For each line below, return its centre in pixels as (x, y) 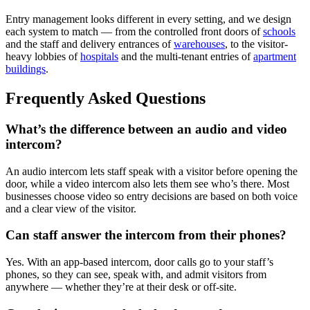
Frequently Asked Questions (106, 98)
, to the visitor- (256, 44)
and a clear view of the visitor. (71, 208)
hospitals (99, 57)
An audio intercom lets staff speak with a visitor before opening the (152, 171)
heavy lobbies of (43, 57)
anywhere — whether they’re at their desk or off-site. (121, 287)
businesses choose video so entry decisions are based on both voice (152, 196)
